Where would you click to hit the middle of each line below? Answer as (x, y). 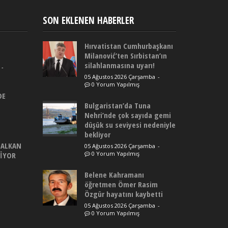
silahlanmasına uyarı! (120, 65)
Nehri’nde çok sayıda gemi (128, 115)
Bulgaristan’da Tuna (118, 105)
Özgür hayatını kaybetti (124, 194)
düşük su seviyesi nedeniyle (130, 124)
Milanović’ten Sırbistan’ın (126, 55)
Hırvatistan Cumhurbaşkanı (129, 46)
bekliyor (97, 134)
